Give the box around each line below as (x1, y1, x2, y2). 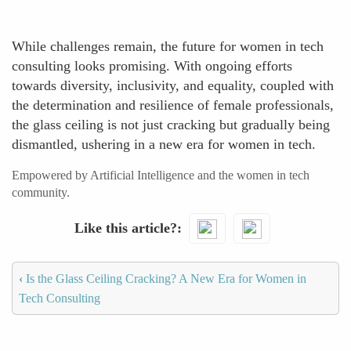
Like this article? (74, 219, 177, 236)
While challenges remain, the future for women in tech (12, 38, 324, 54)
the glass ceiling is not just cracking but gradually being (12, 117, 330, 132)
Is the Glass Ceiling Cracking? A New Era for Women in (23, 271, 306, 285)
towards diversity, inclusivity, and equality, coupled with (12, 78, 334, 93)
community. (12, 186, 70, 199)
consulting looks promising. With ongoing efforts (12, 58, 292, 74)
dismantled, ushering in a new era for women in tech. (12, 136, 316, 152)
